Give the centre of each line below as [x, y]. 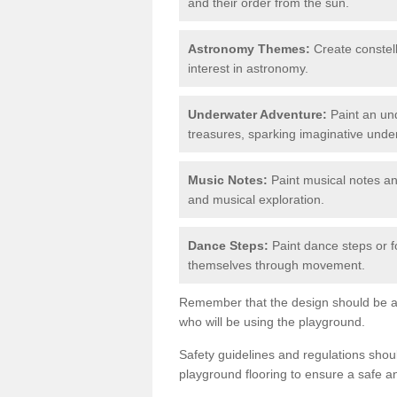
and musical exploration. [256, 199]
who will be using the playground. [272, 321]
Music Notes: [228, 179]
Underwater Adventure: [257, 114]
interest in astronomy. [248, 68]
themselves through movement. [276, 265]
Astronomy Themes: [249, 48]
